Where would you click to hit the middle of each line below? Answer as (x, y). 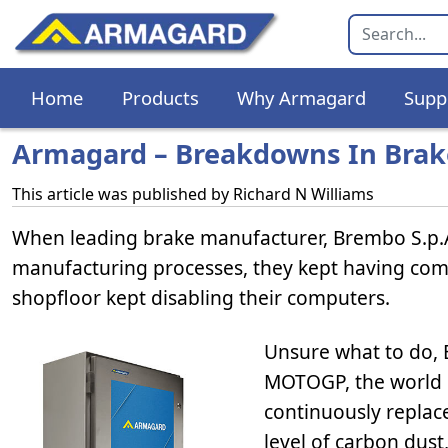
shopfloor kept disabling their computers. (201, 297)
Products (160, 97)
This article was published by (122, 194)
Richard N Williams (303, 194)
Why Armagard (301, 97)
